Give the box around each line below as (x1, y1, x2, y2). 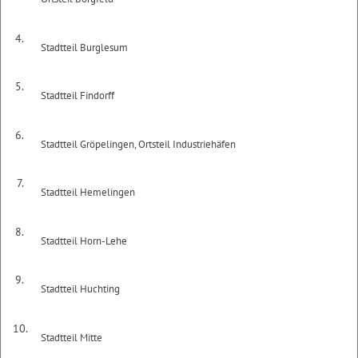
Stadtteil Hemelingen (41, 185, 136, 199)
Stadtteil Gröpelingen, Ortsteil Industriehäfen (41, 137, 237, 151)
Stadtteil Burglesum (41, 40, 129, 54)
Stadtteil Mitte (41, 330, 103, 344)
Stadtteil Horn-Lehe (41, 233, 128, 248)
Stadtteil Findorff (41, 89, 115, 102)
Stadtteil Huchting (41, 282, 121, 296)
